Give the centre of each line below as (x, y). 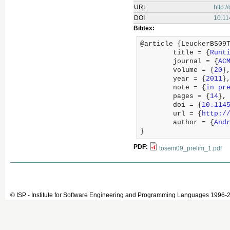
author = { (194, 123)
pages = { (191, 97)
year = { (189, 79)
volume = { (194, 70)
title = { (191, 53)
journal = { (196, 62)
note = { (189, 88)
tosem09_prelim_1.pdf (190, 149)
